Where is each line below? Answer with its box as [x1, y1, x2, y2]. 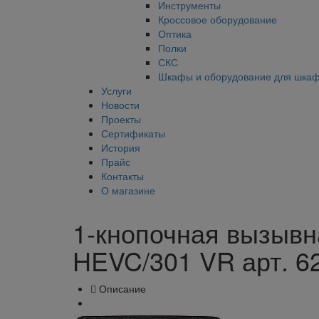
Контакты [101, 169, 144, 183]
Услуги [101, 83, 132, 98]
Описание [99, 281, 146, 296]
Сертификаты [101, 126, 165, 140]
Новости [101, 98, 140, 112]
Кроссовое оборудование [158, 12, 277, 26]
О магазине [101, 183, 155, 197]
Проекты [101, 112, 141, 126]
